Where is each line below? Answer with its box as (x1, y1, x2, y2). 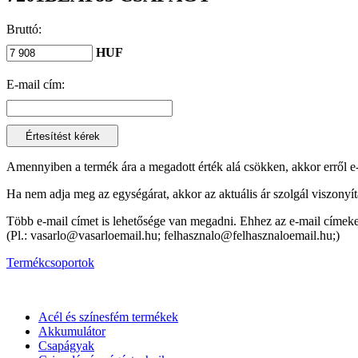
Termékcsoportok (6, 256, 94, 269)
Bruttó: (6, 22, 42, 36)
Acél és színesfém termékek (38, 310, 178, 324)
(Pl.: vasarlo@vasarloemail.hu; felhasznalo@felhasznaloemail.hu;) (6, 229, 340, 242)
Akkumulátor (38, 324, 105, 338)
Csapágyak (38, 339, 94, 352)
